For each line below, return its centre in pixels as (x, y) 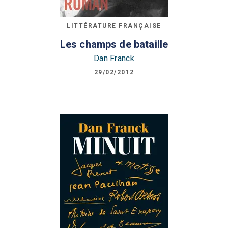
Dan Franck (114, 58)
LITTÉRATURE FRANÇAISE (114, 26)
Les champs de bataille (114, 44)
